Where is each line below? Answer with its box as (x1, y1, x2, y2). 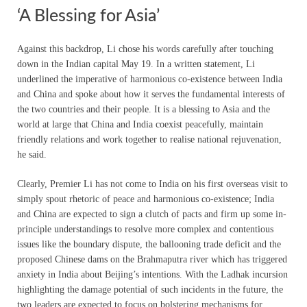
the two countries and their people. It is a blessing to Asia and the (17, 103, 270, 114)
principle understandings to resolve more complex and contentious (17, 223, 273, 234)
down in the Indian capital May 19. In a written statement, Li (17, 58, 255, 69)
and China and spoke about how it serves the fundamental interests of (17, 88, 285, 99)
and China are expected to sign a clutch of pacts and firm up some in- (17, 208, 286, 219)
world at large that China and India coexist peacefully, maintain (17, 119, 263, 130)
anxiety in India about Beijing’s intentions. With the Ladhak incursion (17, 269, 288, 280)
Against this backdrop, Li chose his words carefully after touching (17, 43, 273, 54)
